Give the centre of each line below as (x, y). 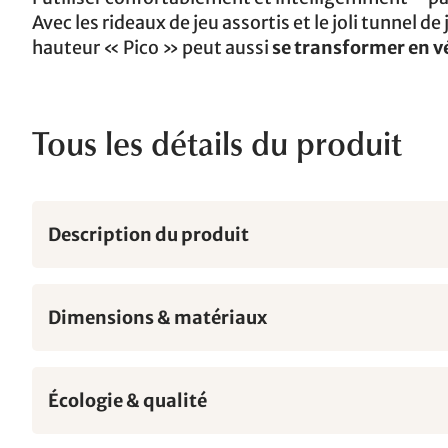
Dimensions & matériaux (157, 317)
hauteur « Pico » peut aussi (152, 47)
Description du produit (148, 234)
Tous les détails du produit (217, 147)
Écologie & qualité (127, 400)
